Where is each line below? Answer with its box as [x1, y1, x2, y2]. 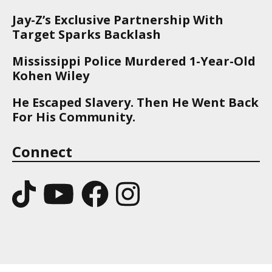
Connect [12, 141, 72, 161]
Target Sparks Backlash [12, 25, 161, 42]
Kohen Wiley [12, 67, 89, 84]
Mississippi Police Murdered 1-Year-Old [12, 52, 256, 69]
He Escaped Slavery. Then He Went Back [12, 93, 259, 110]
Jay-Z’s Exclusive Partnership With [12, 11, 223, 28]
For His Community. [12, 108, 135, 125]
